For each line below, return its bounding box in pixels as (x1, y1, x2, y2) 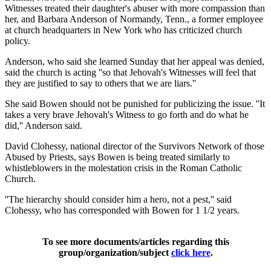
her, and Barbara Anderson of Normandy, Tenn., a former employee (5, 13, 263, 24)
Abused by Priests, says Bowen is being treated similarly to (5, 151, 230, 162)
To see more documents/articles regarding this (42, 236, 229, 247)
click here (171, 247, 211, 258)
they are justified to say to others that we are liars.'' (5, 77, 196, 88)
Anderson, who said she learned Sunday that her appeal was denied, (5, 56, 264, 67)
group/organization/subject (58, 247, 171, 258)
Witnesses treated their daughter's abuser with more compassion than (5, 2, 265, 13)
